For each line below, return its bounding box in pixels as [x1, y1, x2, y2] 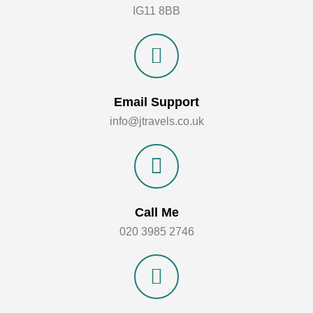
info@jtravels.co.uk [109, 115, 204, 127]
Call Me [134, 205, 179, 219]
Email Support [114, 95, 199, 109]
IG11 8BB [133, 5, 180, 17]
